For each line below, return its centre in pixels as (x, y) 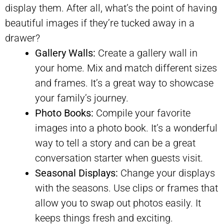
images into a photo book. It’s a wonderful (126, 128)
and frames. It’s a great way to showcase (124, 83)
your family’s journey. (82, 98)
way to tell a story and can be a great (115, 143)
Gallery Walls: (65, 53)
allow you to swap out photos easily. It (118, 203)
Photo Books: (64, 113)
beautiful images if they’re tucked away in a (100, 23)
